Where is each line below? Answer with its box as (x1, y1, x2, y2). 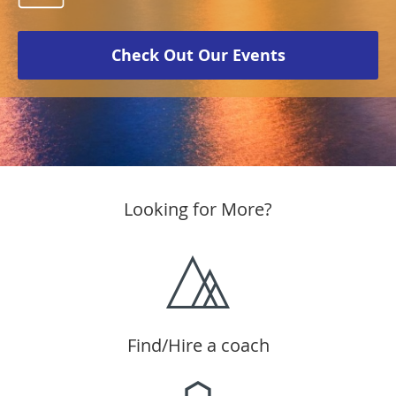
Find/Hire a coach (126, 333, 270, 358)
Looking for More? (124, 197, 272, 222)
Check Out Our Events (110, 44, 286, 67)
